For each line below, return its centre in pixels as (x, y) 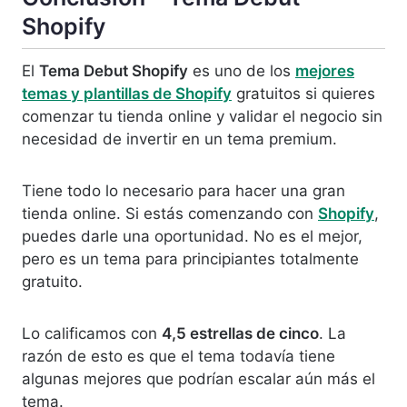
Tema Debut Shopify (114, 71)
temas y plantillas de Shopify (127, 94)
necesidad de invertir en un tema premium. (179, 139)
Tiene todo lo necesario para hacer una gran (184, 191)
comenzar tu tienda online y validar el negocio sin (202, 117)
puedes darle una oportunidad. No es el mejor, (192, 237)
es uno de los (242, 71)
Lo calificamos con (92, 334)
